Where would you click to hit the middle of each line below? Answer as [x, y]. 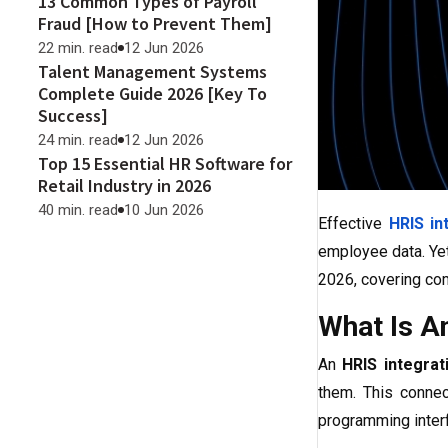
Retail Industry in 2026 [124, 185]
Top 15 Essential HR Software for [165, 163]
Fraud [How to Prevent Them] [155, 23]
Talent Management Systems [152, 71]
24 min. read [78, 140]
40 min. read [78, 210]
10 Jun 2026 [164, 210]
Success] [73, 115]
